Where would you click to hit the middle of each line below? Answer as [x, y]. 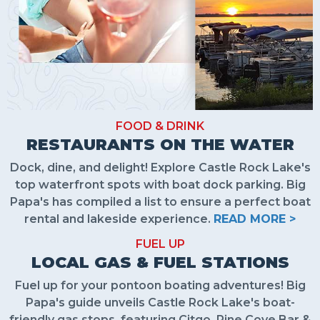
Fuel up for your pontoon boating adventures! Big [160, 285]
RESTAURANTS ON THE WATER [160, 144]
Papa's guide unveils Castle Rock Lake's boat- [160, 302]
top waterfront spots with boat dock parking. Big [160, 184]
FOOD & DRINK [160, 126]
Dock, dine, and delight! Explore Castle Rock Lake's [160, 167]
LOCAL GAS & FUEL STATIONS [160, 262]
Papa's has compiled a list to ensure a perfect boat [160, 201]
